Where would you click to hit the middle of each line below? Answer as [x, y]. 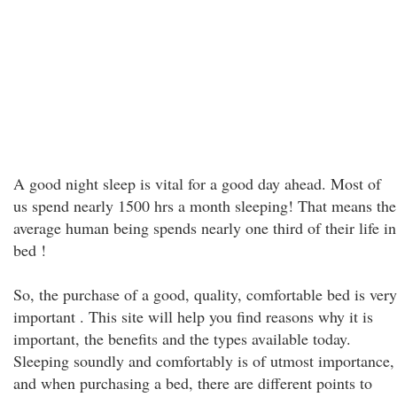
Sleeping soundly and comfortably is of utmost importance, [204, 361]
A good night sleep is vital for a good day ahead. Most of [197, 183]
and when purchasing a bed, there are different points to [193, 383]
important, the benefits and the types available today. [182, 339]
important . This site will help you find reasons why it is [193, 316]
